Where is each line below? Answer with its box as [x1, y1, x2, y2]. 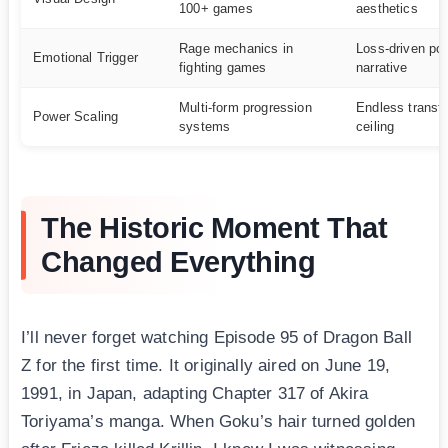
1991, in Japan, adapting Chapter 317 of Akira [21, 384, 369, 404]
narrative [356, 60, 408, 76]
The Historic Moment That [41, 212, 387, 245]
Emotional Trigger [33, 50, 138, 66]
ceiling [356, 119, 395, 135]
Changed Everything [41, 246, 315, 279]
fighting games [179, 60, 267, 76]
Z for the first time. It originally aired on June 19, [21, 356, 391, 376]
